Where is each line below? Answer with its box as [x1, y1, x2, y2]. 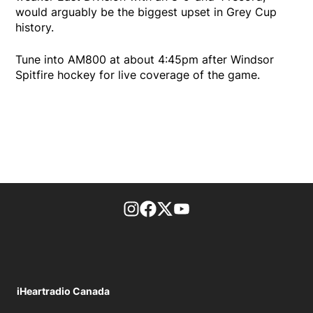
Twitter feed [173, 201, 238, 215]
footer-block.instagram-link [140, 201, 284, 215]
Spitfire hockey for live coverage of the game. [15, 67, 261, 82]
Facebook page [156, 201, 239, 215]
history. [15, 20, 54, 34]
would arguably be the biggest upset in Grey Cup [15, 4, 277, 19]
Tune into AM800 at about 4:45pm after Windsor [15, 52, 275, 66]
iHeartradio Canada [17, 284, 110, 297]
